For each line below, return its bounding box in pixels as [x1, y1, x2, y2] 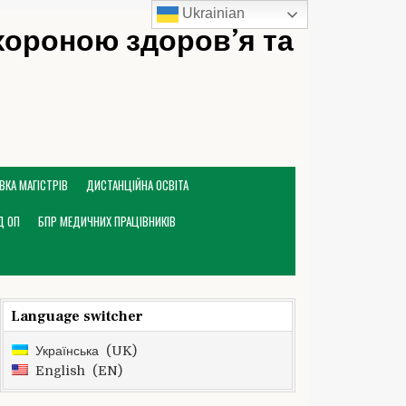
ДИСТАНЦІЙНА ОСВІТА [86, 176, 188, 194]
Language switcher [11, 307, 143, 325]
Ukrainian [179, 5, 246, 22]
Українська [35, 343, 99, 358]
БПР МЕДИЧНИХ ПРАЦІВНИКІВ [38, 212, 176, 230]
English [35, 363, 85, 378]
